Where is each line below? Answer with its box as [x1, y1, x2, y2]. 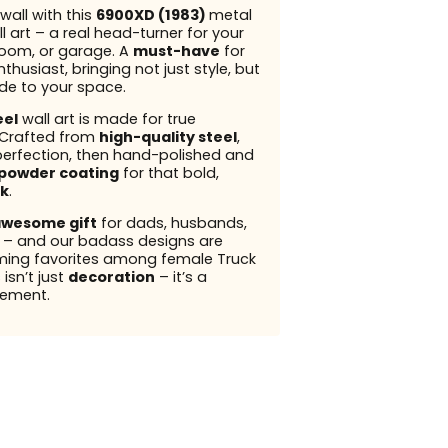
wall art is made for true [17, 109, 196, 130]
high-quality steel [98, 127, 237, 148]
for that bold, [118, 163, 219, 184]
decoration [67, 267, 155, 288]
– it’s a [154, 267, 207, 288]
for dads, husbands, [96, 213, 247, 234]
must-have [132, 40, 220, 61]
